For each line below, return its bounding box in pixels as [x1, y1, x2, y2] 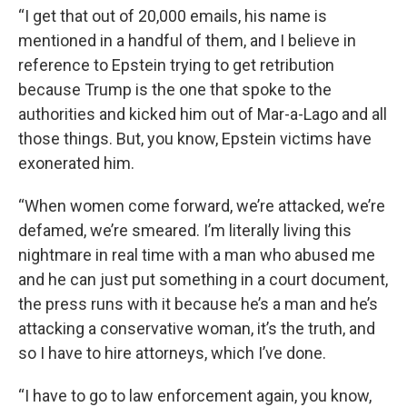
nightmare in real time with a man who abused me [18, 245, 375, 264]
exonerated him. [18, 154, 134, 173]
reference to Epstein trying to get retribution [18, 55, 334, 74]
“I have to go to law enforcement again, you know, [18, 386, 372, 405]
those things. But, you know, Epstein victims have [18, 129, 372, 148]
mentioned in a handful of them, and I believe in [18, 31, 356, 50]
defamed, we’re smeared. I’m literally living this [18, 221, 352, 240]
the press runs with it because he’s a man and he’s [18, 294, 378, 313]
